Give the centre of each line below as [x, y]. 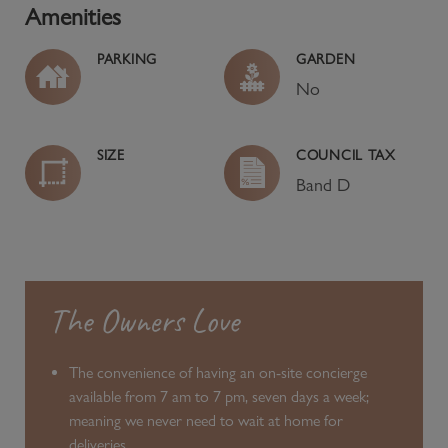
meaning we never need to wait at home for [206, 420]
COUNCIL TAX [346, 154]
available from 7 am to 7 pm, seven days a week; [219, 396]
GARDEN [326, 58]
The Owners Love [144, 320]
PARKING [127, 58]
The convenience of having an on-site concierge [218, 372]
